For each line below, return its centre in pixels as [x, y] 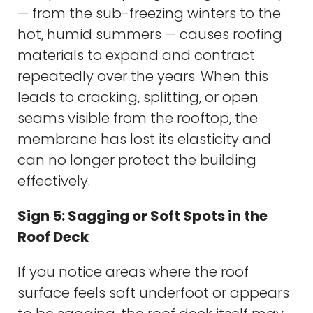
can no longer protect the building [137, 160]
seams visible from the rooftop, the [138, 118]
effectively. [54, 181]
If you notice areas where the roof [133, 271]
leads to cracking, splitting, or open [138, 97]
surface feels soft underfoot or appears [153, 292]
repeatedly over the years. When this [143, 76]
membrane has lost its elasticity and [144, 139]
